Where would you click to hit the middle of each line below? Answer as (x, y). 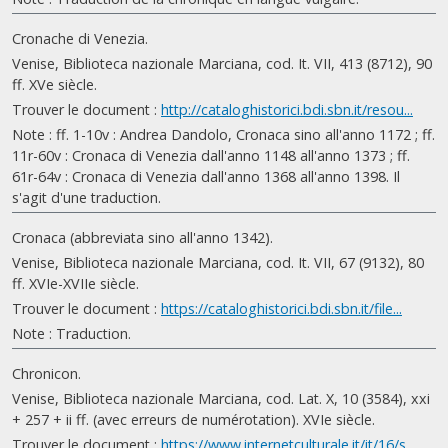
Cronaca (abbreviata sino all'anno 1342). (142, 237)
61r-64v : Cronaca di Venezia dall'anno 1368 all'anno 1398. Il (206, 176)
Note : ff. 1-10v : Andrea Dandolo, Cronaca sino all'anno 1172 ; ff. (223, 134)
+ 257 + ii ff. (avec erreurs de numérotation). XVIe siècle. (193, 419)
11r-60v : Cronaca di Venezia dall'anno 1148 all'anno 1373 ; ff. (211, 155)
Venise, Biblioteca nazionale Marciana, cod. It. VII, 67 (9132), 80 (218, 262)
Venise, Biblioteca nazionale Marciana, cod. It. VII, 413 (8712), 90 (222, 63)
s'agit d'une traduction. (86, 197)
